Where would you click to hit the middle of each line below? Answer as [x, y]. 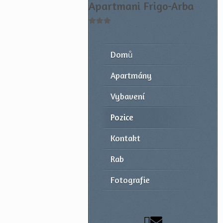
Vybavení [127, 96]
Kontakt [125, 138]
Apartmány [131, 75]
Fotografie [130, 180]
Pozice [122, 117]
